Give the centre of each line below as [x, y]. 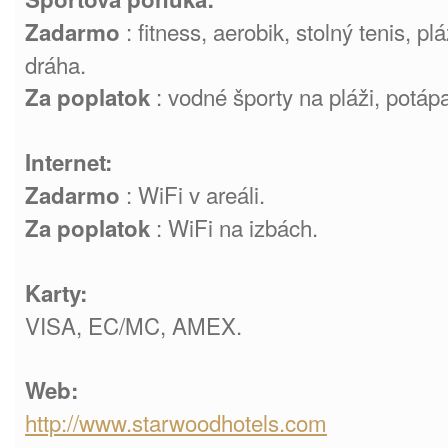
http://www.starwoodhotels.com [176, 422]
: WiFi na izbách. [234, 227]
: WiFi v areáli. [192, 194]
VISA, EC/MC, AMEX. [133, 325]
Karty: [56, 293]
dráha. [55, 64]
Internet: [68, 162]
